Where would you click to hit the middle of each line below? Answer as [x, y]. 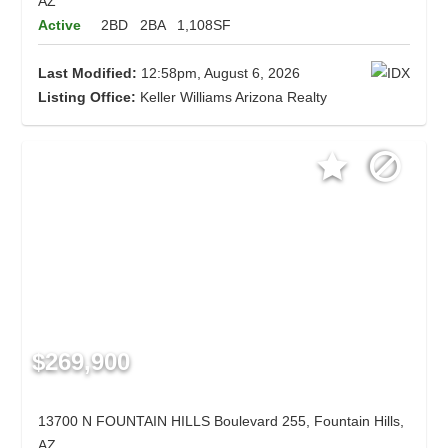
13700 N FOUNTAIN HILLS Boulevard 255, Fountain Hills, [221, 421]
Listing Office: [87, 97]
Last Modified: [88, 73]
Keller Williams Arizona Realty [232, 97]
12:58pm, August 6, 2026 [219, 73]
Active [60, 25]
